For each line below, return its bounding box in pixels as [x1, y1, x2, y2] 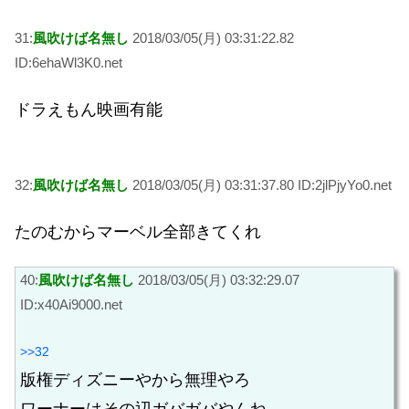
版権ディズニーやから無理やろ [20, 371, 250, 390]
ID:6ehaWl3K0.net [15, 55, 122, 71]
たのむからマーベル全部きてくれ [15, 222, 261, 241]
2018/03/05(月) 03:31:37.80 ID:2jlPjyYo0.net [129, 177, 392, 194]
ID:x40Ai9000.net [20, 296, 122, 312]
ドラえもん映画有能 [15, 100, 163, 119]
